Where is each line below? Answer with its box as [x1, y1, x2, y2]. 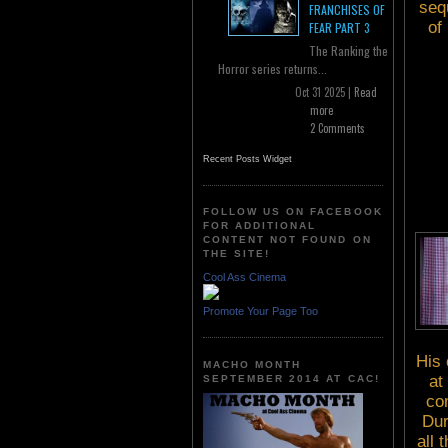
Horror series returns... [218, 60, 327, 78]
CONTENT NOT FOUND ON [203, 234, 372, 246]
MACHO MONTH [203, 358, 302, 370]
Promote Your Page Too [203, 304, 318, 317]
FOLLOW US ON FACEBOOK [203, 206, 383, 218]
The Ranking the [309, 42, 388, 60]
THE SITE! [203, 248, 271, 260]
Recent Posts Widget [203, 154, 292, 165]
